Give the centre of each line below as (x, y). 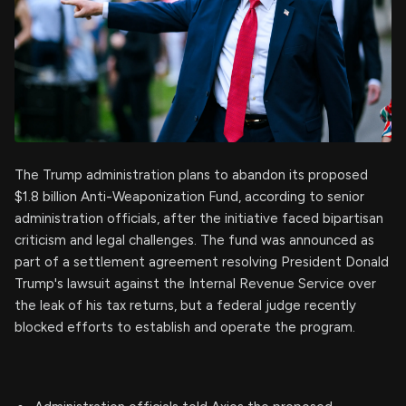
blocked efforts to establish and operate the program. (185, 327)
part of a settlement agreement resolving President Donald (202, 262)
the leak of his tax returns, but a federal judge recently (185, 305)
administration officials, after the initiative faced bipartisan (199, 218)
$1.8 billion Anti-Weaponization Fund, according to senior (189, 197)
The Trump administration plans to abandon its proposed (191, 175)
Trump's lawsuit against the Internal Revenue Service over (195, 284)
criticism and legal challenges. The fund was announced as (194, 240)
